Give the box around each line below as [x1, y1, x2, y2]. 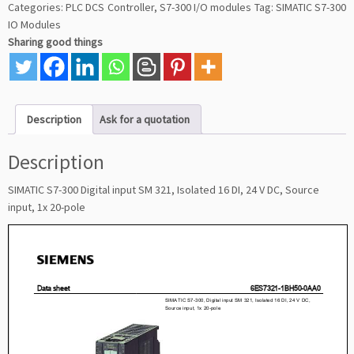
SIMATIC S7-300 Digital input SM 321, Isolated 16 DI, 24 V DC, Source [8, 182, 319, 197]
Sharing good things [8, 35, 103, 49]
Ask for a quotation [100, 112, 190, 126]
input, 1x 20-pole [8, 199, 85, 214]
